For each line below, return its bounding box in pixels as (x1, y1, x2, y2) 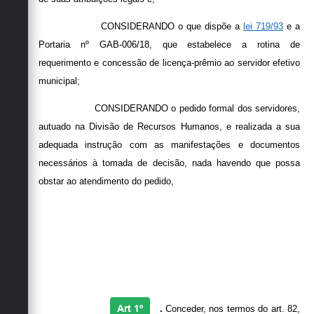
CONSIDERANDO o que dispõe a (101, 21, 244, 32)
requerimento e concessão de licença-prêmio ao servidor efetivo (39, 57, 300, 69)
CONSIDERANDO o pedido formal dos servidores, (94, 103, 301, 114)
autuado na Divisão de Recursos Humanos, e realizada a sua (39, 121, 300, 132)
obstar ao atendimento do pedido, (39, 176, 174, 187)
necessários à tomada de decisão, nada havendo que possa (39, 158, 300, 169)
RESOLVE (135, 223, 203, 240)
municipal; (39, 76, 80, 87)
